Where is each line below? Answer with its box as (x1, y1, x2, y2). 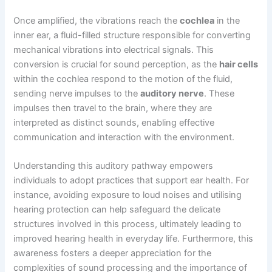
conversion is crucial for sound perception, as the (13, 58, 220, 70)
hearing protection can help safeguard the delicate (13, 203, 221, 215)
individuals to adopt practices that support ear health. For (13, 174, 250, 186)
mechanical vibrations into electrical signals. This (13, 44, 214, 55)
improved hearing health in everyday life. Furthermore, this (13, 233, 254, 244)
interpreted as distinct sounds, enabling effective (13, 117, 215, 128)
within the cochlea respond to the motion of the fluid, (13, 73, 233, 84)
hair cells (219, 58, 259, 70)
